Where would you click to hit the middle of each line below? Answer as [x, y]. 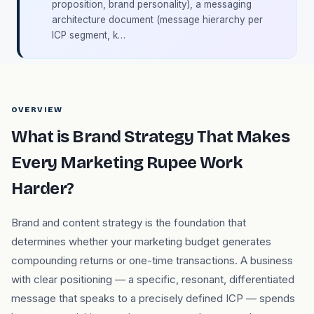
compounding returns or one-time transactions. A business [152, 260]
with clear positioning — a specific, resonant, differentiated [153, 279]
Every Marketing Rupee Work [127, 163]
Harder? [43, 189]
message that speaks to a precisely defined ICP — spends [153, 298]
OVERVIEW [37, 110]
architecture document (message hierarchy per [157, 20]
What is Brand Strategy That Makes [151, 137]
